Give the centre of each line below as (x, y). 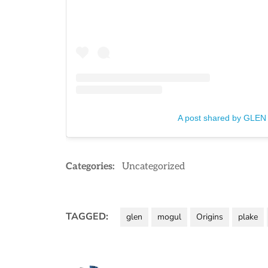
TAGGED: (87, 216)
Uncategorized (153, 166)
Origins (209, 217)
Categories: (92, 166)
